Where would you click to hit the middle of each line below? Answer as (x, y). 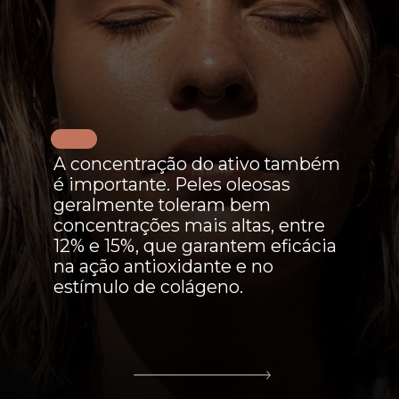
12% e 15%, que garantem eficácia (195, 245)
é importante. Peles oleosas (171, 184)
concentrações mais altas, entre (189, 225)
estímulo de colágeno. (148, 286)
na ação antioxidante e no (163, 266)
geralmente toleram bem (162, 204)
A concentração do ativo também (196, 163)
